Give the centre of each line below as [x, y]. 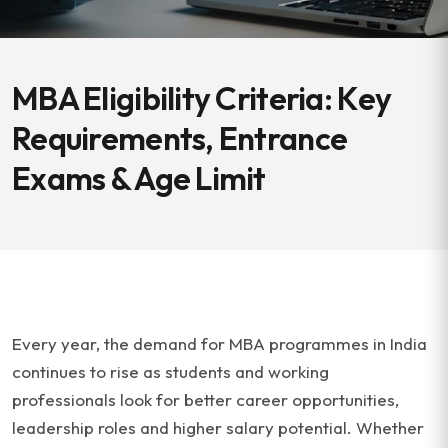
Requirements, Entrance [180, 138]
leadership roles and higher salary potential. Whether [218, 427]
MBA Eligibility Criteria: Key [202, 98]
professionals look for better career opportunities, [205, 399]
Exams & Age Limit [139, 178]
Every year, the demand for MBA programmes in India [219, 343]
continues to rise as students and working [170, 371]
